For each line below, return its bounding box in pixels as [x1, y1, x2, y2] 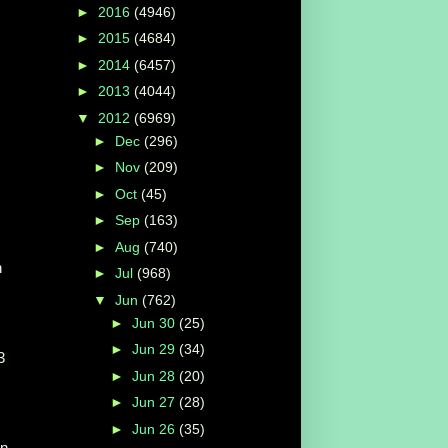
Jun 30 [131, 314, 179, 331]
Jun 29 [131, 341, 179, 358]
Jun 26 [131, 420, 179, 437]
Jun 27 [131, 394, 179, 411]
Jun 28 [131, 367, 179, 384]
